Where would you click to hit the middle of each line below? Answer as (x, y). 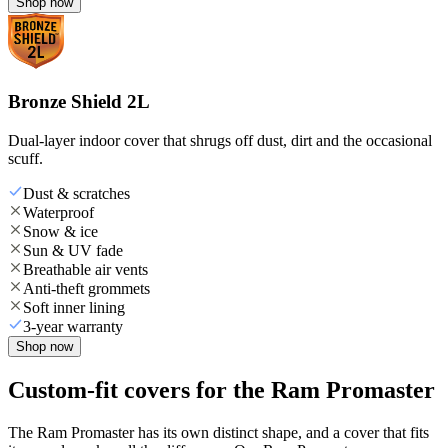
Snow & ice (60, 231)
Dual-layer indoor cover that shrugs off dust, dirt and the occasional (220, 140)
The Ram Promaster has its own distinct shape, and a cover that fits (218, 432)
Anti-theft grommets (86, 288)
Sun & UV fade (73, 250)
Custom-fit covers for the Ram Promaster (221, 389)
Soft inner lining (74, 307)
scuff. (25, 158)
